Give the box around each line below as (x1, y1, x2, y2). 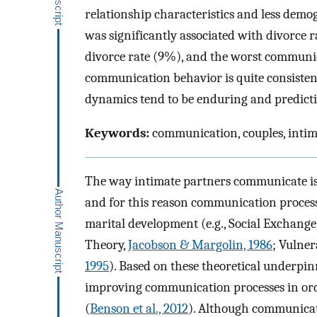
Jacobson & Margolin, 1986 (128, 236, 272, 253)
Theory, (85, 236, 128, 253)
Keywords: (85, 125, 149, 142)
